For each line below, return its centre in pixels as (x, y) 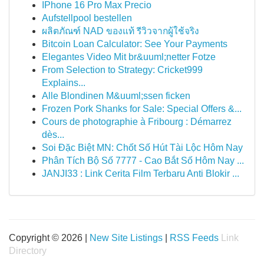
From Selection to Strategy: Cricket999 (122, 70)
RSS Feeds (194, 238)
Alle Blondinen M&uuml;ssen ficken (116, 96)
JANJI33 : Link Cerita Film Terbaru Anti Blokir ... (141, 174)
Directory (28, 251)
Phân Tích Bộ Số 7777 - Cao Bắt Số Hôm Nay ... (143, 161)
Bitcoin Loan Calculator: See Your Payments (135, 44)
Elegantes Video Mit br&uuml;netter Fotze (129, 57)
